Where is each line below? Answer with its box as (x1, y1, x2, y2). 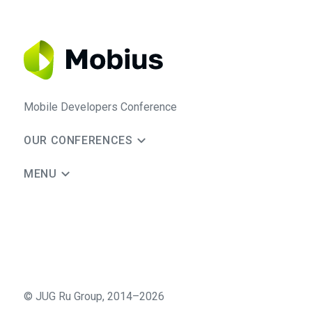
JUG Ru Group (36, 290, 102, 304)
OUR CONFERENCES (24, 134, 133, 148)
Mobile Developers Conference (24, 100, 177, 114)
